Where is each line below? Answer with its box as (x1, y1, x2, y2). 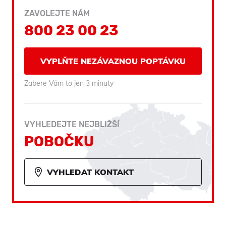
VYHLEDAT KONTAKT (47, 166, 134, 177)
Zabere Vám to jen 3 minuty (24, 78, 114, 88)
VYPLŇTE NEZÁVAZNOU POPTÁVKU (40, 55, 186, 66)
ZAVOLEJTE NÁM (24, 8, 90, 18)
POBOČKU (24, 133, 94, 150)
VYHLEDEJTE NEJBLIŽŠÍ (24, 119, 120, 129)
